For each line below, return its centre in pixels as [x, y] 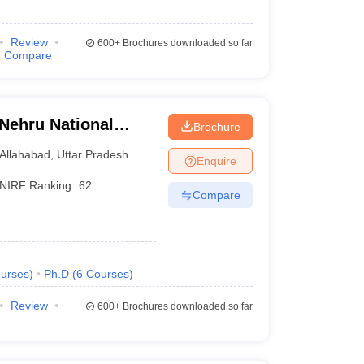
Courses [107, 274]
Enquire [216, 160]
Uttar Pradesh [93, 154]
